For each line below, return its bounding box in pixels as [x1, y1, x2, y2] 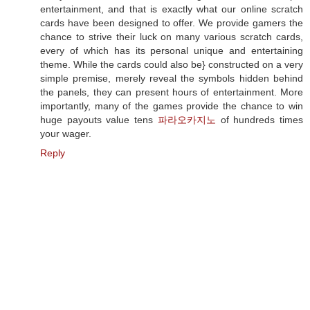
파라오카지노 [157, 113, 216, 125]
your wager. [40, 127, 91, 139]
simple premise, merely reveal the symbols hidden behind [40, 72, 303, 84]
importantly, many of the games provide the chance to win [40, 100, 303, 111]
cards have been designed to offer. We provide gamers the [40, 17, 303, 28]
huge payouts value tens [40, 113, 158, 125]
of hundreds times [215, 113, 304, 125]
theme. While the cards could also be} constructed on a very [40, 58, 303, 70]
